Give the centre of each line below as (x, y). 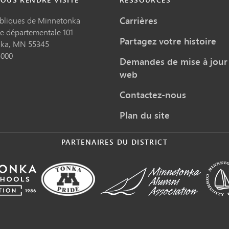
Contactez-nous (153, 94)
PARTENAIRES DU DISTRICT (114, 142)
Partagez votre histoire (168, 41)
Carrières (139, 20)
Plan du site (145, 115)
